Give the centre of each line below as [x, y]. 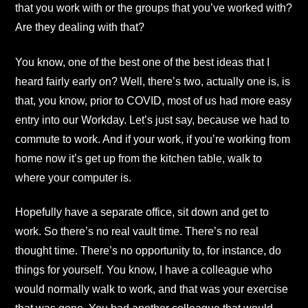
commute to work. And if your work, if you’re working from [153, 139]
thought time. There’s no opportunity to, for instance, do [148, 251]
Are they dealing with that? [80, 27]
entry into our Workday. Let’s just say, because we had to [152, 120]
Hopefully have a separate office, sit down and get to [142, 212]
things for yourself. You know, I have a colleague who [144, 270]
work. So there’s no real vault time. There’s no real [137, 232]
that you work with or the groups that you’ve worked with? [154, 8]
